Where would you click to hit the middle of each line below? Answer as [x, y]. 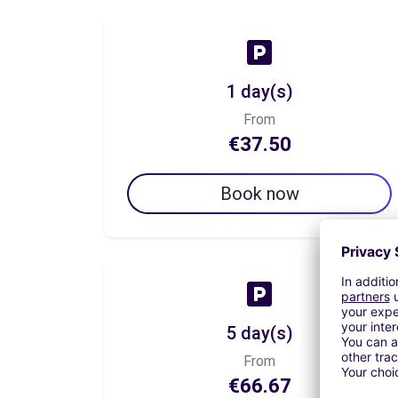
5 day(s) [259, 333]
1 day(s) [259, 92]
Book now [259, 194]
